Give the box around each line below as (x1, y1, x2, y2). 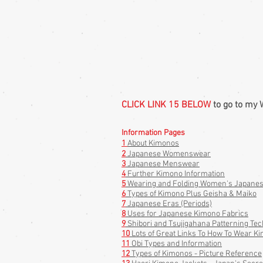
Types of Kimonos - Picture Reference (130, 249, 262, 259)
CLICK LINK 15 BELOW (122, 99, 211, 111)
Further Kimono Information (126, 169, 225, 179)
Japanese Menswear (126, 159, 200, 169)
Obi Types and (131, 239, 180, 249)
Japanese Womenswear (126, 149, 211, 159)
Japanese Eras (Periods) (126, 199, 212, 209)
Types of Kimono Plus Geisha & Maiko (127, 189, 257, 199)
